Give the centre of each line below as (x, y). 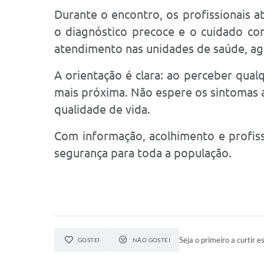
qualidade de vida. (102, 109)
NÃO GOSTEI (151, 240)
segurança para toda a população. (143, 153)
